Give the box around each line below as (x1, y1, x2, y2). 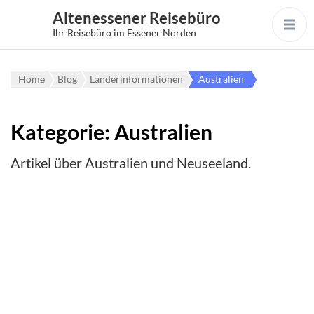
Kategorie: (11, 119, 114, 144)
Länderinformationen (90, 73, 183, 85)
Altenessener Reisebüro (53, 8, 221, 27)
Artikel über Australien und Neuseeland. (11, 154, 251, 171)
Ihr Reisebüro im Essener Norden (53, 27, 196, 39)
